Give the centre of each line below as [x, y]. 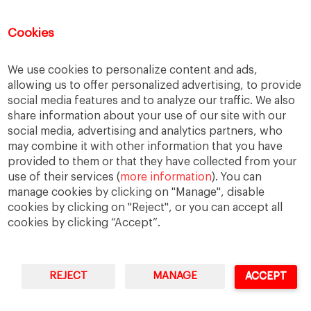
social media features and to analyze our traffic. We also [152, 101]
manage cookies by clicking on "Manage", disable [136, 192]
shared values [219, 101]
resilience [228, 77]
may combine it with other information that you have [145, 146]
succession [139, 148]
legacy [151, 30]
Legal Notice [122, 303]
